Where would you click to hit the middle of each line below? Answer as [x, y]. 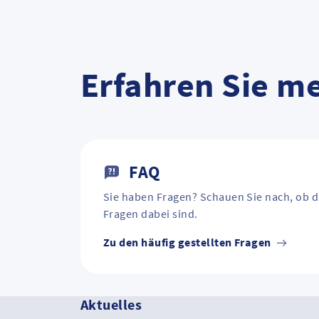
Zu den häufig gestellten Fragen [189, 242]
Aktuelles [111, 305]
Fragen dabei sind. [151, 214]
